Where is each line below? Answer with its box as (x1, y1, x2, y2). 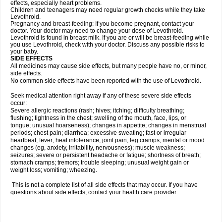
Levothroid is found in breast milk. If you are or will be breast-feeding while (10, 34, 209, 41)
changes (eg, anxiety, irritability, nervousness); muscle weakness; (10, 144, 185, 151)
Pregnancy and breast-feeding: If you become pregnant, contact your (10, 20, 194, 27)
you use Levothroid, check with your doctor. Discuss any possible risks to (10, 41, 205, 48)
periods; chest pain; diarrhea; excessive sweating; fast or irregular (10, 129, 186, 136)
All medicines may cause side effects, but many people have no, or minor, (10, 62, 207, 69)
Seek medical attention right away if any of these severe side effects (10, 92, 191, 99)
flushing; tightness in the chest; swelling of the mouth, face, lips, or (10, 114, 186, 121)
